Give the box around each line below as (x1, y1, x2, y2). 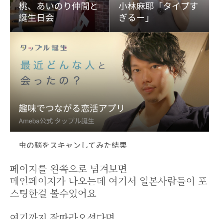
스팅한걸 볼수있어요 (10, 186, 96, 200)
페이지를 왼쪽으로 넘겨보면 (10, 161, 127, 176)
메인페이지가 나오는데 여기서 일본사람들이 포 (10, 174, 207, 188)
